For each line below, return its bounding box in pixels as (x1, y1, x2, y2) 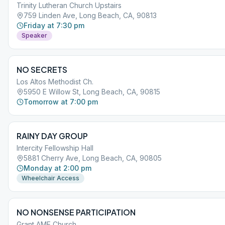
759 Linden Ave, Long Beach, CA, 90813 (24, 11, 157, 20)
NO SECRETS (17, 64, 67, 75)
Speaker (22, 32, 47, 39)
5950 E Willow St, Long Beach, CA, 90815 (24, 87, 160, 96)
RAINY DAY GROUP (17, 131, 88, 141)
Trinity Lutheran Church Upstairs (17, 1, 122, 10)
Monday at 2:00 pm (24, 164, 91, 172)
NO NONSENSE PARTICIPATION (17, 207, 136, 217)
